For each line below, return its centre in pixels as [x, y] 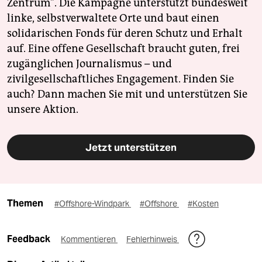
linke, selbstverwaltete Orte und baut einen [113, 18]
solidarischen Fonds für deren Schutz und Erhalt [125, 34]
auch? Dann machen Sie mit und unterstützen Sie [127, 94]
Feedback [30, 239]
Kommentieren [89, 239]
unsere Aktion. [43, 110]
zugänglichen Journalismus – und [89, 64]
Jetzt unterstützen [131, 148]
